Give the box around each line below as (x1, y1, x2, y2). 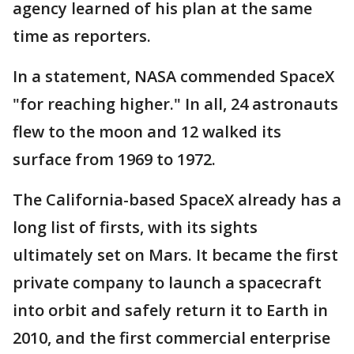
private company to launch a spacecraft (13, 272, 322, 294)
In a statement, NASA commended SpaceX (13, 66, 334, 88)
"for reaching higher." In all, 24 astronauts (13, 93, 338, 115)
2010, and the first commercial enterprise (13, 327, 330, 349)
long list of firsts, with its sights (13, 217, 258, 239)
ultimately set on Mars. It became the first (13, 244, 338, 266)
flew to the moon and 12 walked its (13, 121, 281, 143)
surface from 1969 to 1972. (13, 149, 216, 171)
